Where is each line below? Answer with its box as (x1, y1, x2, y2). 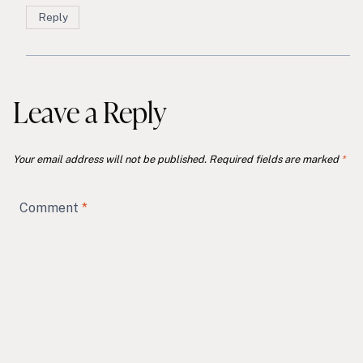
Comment (19, 199, 82, 216)
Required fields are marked (209, 153, 341, 166)
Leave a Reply (13, 91, 167, 132)
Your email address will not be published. (13, 153, 207, 166)
